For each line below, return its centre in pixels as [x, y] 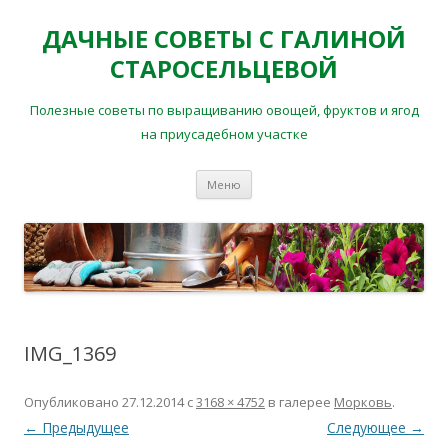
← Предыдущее [76, 427]
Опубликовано [73, 401]
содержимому [299, 204]
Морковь [363, 401]
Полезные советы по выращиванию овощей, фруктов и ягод [224, 110]
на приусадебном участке [224, 134]
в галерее [299, 401]
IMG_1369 [70, 353]
